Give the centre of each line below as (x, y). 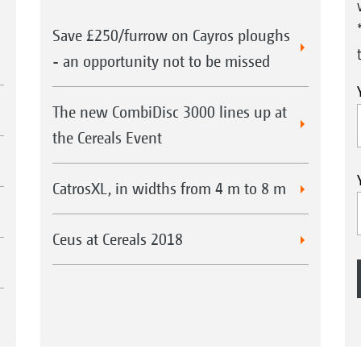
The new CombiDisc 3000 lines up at (169, 112)
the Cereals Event (107, 138)
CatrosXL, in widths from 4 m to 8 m (169, 189)
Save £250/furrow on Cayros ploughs (171, 35)
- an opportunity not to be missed (161, 61)
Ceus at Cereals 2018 (117, 239)
